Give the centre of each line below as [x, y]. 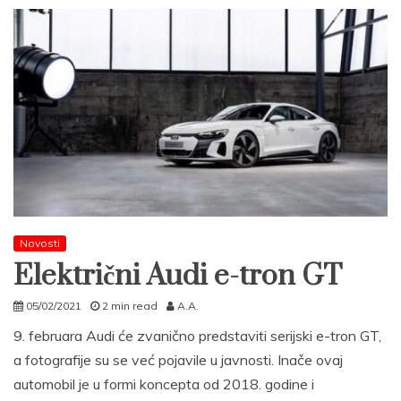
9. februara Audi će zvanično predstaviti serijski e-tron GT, [197, 336]
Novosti [40, 243]
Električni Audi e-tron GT [178, 277]
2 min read [130, 306]
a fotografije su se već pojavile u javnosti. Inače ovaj [178, 360]
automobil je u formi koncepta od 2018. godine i [164, 384]
